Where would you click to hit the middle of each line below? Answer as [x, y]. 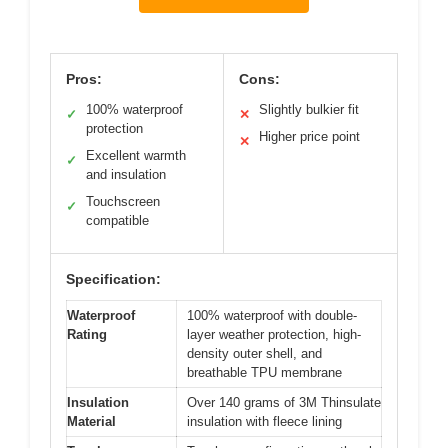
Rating [87, 334]
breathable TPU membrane [264, 372]
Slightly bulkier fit [309, 109]
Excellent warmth [136, 155]
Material [91, 421]
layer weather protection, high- [274, 334]
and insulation [126, 174]
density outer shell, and [254, 353]
